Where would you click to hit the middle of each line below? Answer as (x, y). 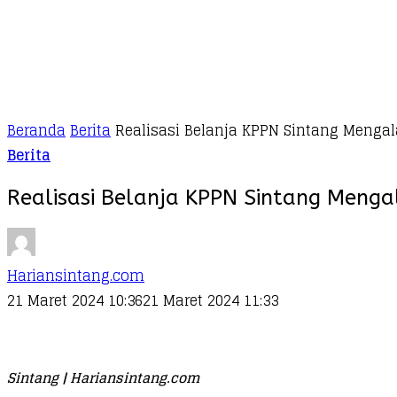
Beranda (36, 130)
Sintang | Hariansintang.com (103, 378)
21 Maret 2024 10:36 (75, 300)
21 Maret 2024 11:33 (210, 300)
